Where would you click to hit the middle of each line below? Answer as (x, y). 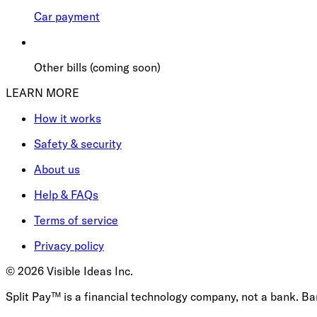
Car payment (67, 16)
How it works (68, 118)
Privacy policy (69, 245)
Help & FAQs (66, 194)
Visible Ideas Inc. (88, 271)
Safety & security (78, 143)
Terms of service (76, 220)
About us (57, 169)
